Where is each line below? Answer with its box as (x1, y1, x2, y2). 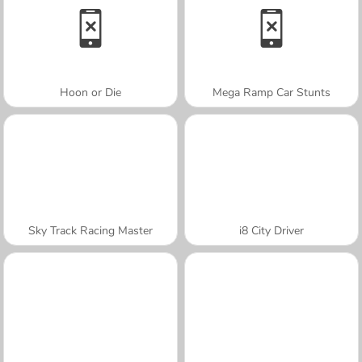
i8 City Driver (239, 222, 304, 238)
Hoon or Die (60, 84, 121, 100)
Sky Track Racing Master (28, 222, 153, 238)
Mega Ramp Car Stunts (213, 84, 330, 100)
